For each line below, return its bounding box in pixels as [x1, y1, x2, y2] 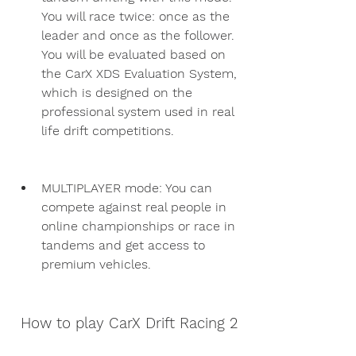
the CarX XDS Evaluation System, [41, 65, 237, 81]
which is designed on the [41, 84, 192, 100]
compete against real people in [41, 199, 226, 215]
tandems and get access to [41, 237, 205, 253]
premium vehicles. [41, 256, 151, 272]
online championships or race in [41, 218, 235, 234]
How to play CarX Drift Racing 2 [21, 314, 238, 332]
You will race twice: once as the [41, 8, 230, 24]
